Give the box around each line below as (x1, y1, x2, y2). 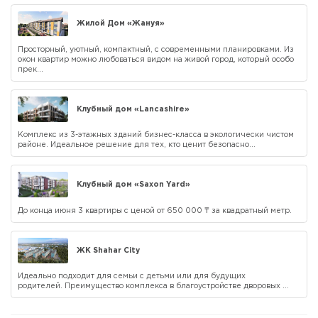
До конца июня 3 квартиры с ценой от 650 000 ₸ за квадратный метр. (18, 207, 292, 214)
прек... (18, 65, 43, 73)
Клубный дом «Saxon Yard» (76, 181, 190, 189)
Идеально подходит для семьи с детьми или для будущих (18, 273, 246, 280)
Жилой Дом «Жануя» (76, 20, 165, 28)
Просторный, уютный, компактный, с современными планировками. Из (18, 45, 294, 53)
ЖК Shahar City (76, 246, 140, 254)
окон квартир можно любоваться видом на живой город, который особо (18, 55, 294, 63)
